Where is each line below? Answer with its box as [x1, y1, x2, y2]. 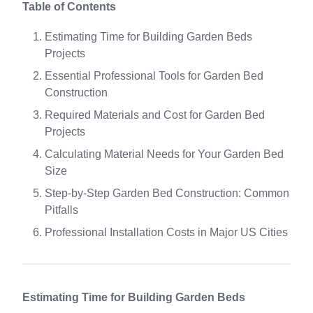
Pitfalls [45, 204, 78, 216]
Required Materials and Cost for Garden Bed [45, 109, 265, 121]
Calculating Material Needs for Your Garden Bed [45, 148, 284, 160]
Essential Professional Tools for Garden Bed [45, 70, 263, 82]
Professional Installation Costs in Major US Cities [45, 226, 288, 238]
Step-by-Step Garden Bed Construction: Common [45, 187, 289, 199]
